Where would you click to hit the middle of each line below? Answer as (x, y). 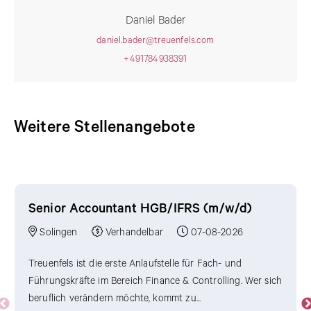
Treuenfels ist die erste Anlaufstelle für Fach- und (135, 264)
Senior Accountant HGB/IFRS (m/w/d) (141, 209)
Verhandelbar (134, 233)
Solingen (59, 233)
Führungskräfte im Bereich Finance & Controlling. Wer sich (155, 281)
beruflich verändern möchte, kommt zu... (115, 299)
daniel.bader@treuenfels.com (155, 40)
